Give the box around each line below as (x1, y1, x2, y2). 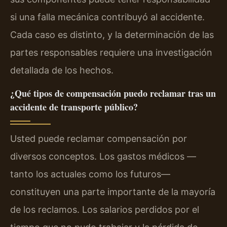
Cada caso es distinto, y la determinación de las (10, 29, 214, 41)
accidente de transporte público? (10, 100, 138, 113)
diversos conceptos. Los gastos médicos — (10, 150, 196, 162)
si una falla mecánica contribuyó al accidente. (10, 12, 205, 23)
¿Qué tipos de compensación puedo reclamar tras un (10, 86, 216, 100)
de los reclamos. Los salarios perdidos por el (10, 204, 199, 215)
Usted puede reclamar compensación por (10, 133, 187, 144)
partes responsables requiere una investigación (10, 47, 212, 58)
